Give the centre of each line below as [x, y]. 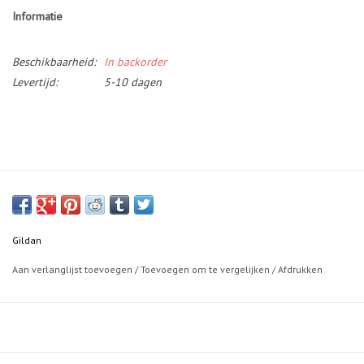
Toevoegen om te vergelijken [206, 270]
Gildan [27, 240]
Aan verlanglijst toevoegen [74, 270]
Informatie [37, 17]
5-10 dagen [133, 82]
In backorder [135, 62]
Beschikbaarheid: [54, 62]
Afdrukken [300, 270]
